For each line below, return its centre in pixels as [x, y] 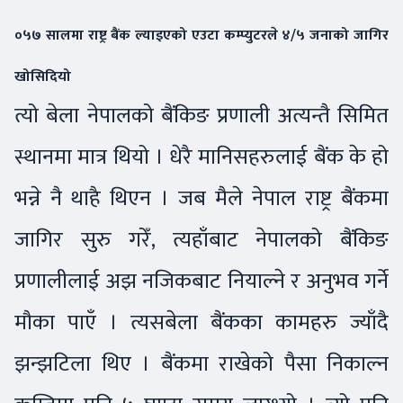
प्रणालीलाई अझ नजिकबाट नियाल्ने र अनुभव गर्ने [201, 282]
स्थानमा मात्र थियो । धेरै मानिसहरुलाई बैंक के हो [201, 157]
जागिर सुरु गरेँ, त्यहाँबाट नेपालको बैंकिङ [201, 240]
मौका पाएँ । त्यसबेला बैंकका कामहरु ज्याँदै [201, 323]
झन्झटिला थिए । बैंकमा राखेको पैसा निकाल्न [201, 364]
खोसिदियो [45, 77]
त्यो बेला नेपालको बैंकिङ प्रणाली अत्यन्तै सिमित [201, 116]
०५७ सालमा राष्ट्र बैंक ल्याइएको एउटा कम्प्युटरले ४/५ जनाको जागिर [201, 36]
